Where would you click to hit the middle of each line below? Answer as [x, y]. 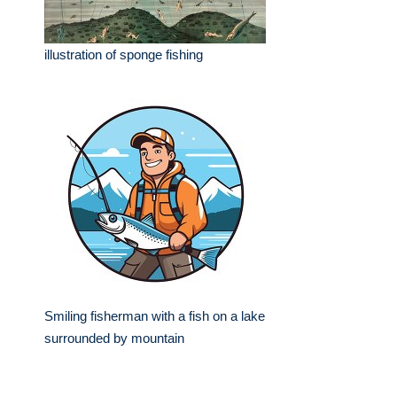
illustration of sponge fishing [124, 54]
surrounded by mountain [114, 338]
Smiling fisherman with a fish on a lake [155, 316]
